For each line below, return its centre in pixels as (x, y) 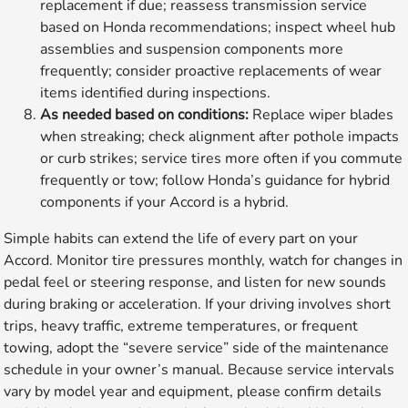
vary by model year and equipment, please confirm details (193, 392)
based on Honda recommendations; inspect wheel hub (218, 28)
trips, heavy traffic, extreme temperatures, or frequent (181, 326)
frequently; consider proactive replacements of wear (211, 71)
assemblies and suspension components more (192, 50)
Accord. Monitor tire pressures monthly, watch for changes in (204, 261)
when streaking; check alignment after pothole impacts (220, 137)
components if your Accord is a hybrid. (165, 203)
